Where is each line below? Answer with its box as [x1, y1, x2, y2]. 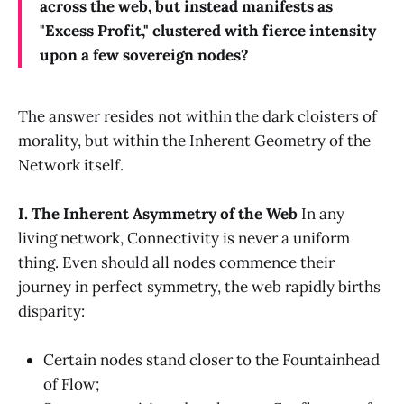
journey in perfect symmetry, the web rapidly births [18, 276, 381, 297]
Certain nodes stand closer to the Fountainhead [43, 350, 380, 371]
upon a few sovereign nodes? [40, 44, 249, 65]
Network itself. [18, 154, 124, 175]
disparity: [18, 300, 85, 321]
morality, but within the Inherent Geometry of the [18, 130, 371, 151]
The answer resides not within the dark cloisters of [18, 106, 377, 126]
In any [298, 203, 344, 224]
